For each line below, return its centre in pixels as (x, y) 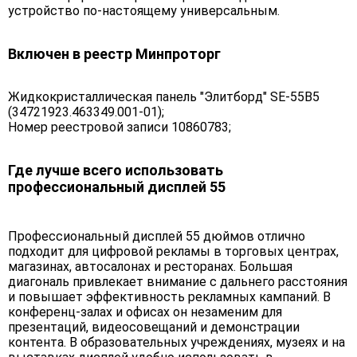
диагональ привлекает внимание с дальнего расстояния (178, 282)
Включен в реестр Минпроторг (114, 54)
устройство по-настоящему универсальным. (144, 11)
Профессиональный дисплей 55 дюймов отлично (157, 237)
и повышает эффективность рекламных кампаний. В (169, 297)
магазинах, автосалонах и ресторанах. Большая (150, 267)
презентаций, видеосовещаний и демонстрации (154, 328)
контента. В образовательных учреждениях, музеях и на (177, 343)
